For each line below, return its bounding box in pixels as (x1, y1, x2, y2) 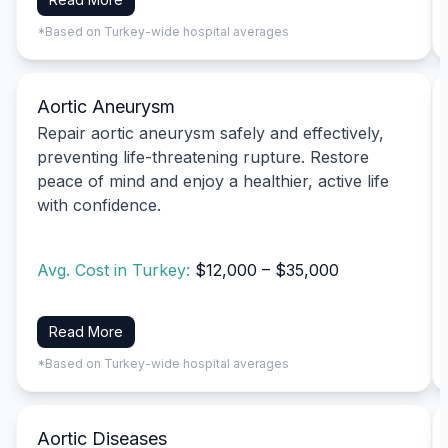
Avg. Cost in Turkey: (37, 260, 195, 281)
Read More (49, 322, 123, 340)
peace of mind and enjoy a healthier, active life (37, 170, 389, 191)
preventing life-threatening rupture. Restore (37, 146, 369, 167)
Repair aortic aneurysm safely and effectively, (37, 122, 384, 143)
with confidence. (37, 194, 161, 215)
